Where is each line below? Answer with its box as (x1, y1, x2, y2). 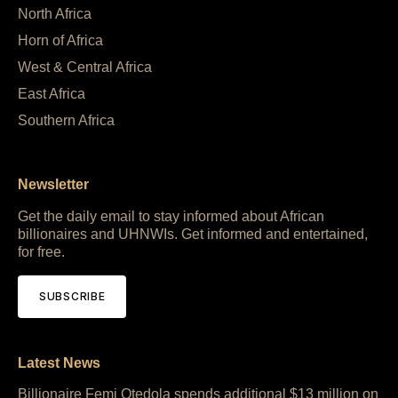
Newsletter (18, 176, 89, 192)
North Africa (18, 6, 92, 22)
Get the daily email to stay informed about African (18, 208, 324, 224)
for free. (18, 243, 65, 259)
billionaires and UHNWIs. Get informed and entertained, (18, 226, 368, 242)
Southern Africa (18, 113, 115, 129)
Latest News (18, 354, 100, 370)
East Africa (18, 86, 85, 102)
